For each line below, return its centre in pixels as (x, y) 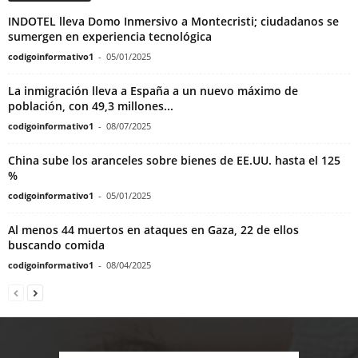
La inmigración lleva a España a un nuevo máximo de (153, 90)
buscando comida (56, 245)
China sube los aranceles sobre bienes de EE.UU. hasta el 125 (174, 160)
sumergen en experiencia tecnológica (110, 36)
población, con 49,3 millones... (91, 105)
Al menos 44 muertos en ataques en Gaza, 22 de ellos (153, 229)
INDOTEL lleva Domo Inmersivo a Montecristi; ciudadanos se (173, 21)
